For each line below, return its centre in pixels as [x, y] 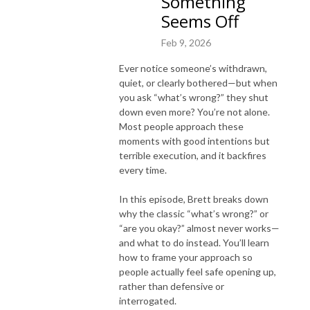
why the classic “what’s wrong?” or [194, 213]
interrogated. [148, 300]
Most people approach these [181, 126]
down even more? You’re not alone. [194, 111]
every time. [143, 170]
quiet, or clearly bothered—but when [198, 82]
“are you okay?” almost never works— [199, 228]
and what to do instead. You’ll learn [194, 242]
